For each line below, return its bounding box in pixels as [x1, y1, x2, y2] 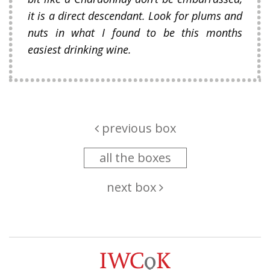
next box [107, 179, 159, 196]
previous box [98, 120, 176, 137]
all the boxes [99, 149, 171, 166]
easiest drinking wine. [28, 42, 131, 57]
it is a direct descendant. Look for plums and [28, 8, 242, 24]
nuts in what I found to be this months [28, 25, 242, 40]
